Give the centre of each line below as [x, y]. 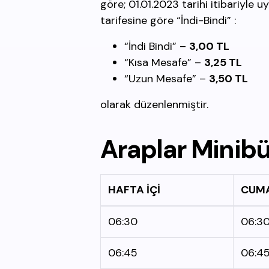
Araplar [143, 149]
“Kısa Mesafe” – [164, 62]
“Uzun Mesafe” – [167, 79]
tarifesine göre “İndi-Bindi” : [168, 20]
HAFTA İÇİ [134, 190]
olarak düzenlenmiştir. [154, 104]
